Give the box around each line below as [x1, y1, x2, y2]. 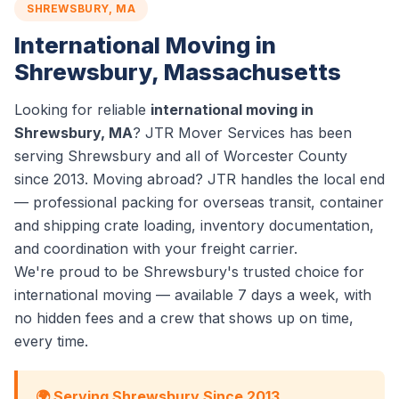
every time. [14, 332, 88, 350]
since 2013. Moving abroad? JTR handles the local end [14, 170, 385, 188]
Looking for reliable [14, 101, 151, 118]
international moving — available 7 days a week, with [14, 286, 371, 304]
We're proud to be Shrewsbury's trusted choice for [14, 263, 364, 281]
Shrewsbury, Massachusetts [14, 58, 341, 85]
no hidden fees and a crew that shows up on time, [14, 309, 354, 327]
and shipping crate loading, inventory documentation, [14, 216, 374, 234]
